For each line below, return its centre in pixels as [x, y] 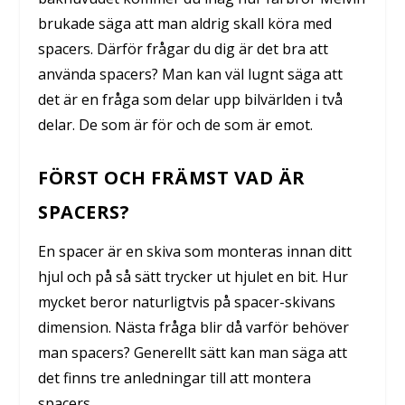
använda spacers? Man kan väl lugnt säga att [191, 75]
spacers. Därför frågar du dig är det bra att [184, 49]
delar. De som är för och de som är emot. [176, 125]
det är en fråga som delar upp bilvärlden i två [191, 100]
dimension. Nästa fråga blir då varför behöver [194, 327]
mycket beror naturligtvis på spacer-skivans [187, 301]
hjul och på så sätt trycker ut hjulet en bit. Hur [193, 276]
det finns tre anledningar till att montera [175, 377]
